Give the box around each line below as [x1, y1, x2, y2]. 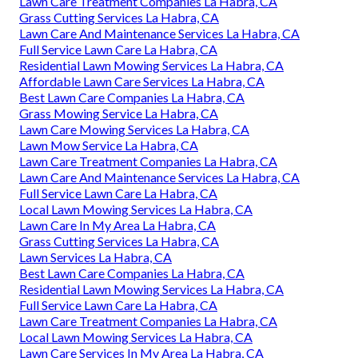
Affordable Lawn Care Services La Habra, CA [19, 74, 265, 89]
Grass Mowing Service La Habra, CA [19, 105, 218, 121]
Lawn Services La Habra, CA [19, 249, 172, 265]
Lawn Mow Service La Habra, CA [19, 137, 198, 153]
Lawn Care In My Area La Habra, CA [19, 217, 216, 233]
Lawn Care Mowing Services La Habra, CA [19, 121, 249, 137]
